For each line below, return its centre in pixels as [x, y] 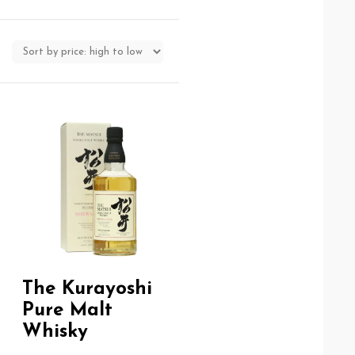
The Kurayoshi [88, 290]
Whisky [55, 332]
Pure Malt [68, 311]
